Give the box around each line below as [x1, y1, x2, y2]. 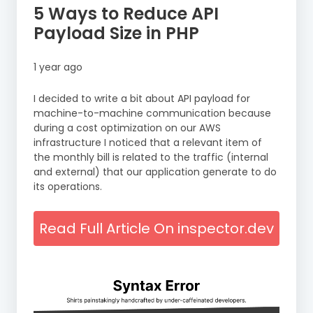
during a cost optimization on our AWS [34, 121, 221, 136]
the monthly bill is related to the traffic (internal [34, 150, 268, 165]
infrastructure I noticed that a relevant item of [34, 136, 262, 150]
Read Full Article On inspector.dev [39, 219, 274, 239]
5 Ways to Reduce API [34, 2, 219, 26]
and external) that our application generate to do [34, 165, 277, 180]
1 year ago [34, 60, 82, 75]
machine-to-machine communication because [34, 106, 271, 121]
